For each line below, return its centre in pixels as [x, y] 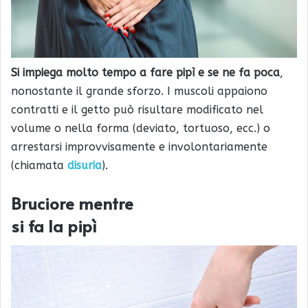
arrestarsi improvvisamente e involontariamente [139, 146]
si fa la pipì [54, 225]
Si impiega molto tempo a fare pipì [103, 72]
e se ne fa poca [239, 72]
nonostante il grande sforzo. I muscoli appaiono [139, 91]
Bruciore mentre [72, 203]
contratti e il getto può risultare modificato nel [137, 109]
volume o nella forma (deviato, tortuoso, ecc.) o [141, 128]
